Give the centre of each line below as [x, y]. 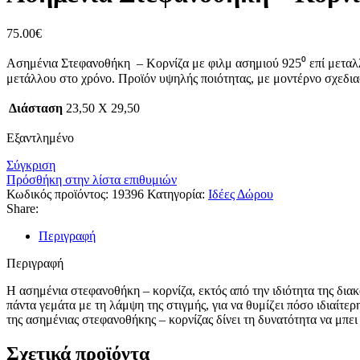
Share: [22, 208]
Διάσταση [36, 108]
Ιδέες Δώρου [241, 194]
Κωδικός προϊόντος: [59, 194]
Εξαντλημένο [40, 137]
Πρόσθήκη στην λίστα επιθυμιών [92, 179]
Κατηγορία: [176, 194]
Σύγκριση [31, 165]
